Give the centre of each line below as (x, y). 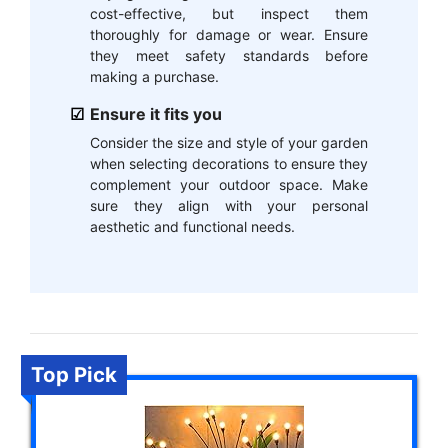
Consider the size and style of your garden (229, 143)
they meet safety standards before (229, 56)
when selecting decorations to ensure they (229, 164)
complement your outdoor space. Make (229, 185)
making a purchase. (154, 77)
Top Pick (74, 374)
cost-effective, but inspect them (229, 14)
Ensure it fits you (156, 114)
